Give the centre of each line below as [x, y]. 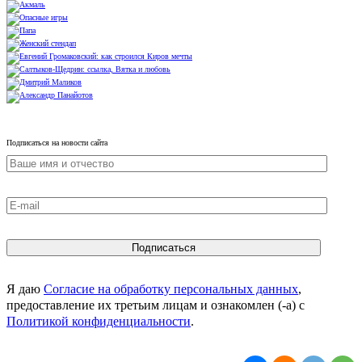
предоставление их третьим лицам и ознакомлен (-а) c [156, 305]
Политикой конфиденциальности [99, 322]
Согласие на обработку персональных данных [171, 289]
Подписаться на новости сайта [57, 143]
